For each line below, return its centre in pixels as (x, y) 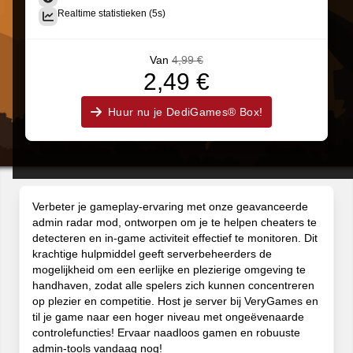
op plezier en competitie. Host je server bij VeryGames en (175, 301)
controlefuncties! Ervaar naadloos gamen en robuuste (166, 333)
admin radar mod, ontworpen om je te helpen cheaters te (175, 222)
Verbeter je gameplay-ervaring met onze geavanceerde (170, 206)
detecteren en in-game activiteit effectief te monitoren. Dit (175, 238)
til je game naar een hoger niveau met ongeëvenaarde (168, 317)
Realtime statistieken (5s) (111, 13)
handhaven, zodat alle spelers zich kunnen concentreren (173, 285)
